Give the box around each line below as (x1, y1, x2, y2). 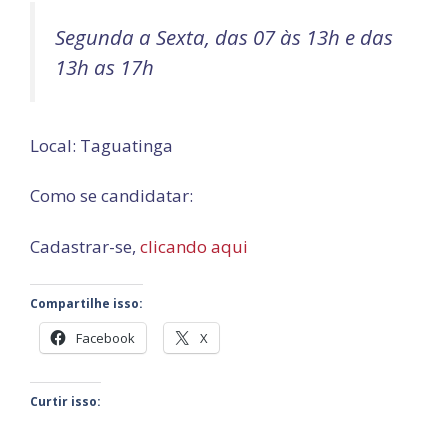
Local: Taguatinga (30, 133, 173, 157)
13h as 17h (55, 53, 154, 81)
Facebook (76, 329, 135, 348)
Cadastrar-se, (30, 234, 140, 258)
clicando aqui (140, 234, 248, 258)
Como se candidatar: (30, 184, 193, 208)
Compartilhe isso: (30, 295, 143, 313)
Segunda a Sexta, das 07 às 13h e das (55, 23, 393, 51)
